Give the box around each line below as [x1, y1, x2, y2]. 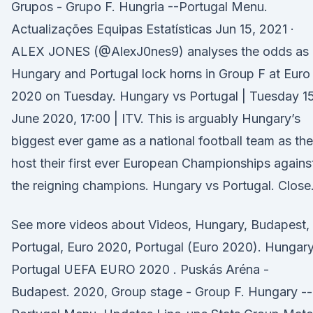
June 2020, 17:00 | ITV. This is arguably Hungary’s [11, 111, 300, 126]
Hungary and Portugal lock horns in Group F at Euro [11, 66, 310, 81]
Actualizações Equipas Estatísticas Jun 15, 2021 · [11, 22, 294, 36]
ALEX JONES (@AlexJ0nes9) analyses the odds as [11, 44, 309, 59]
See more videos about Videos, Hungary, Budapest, [11, 217, 310, 232]
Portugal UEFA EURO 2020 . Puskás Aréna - [11, 262, 269, 277]
